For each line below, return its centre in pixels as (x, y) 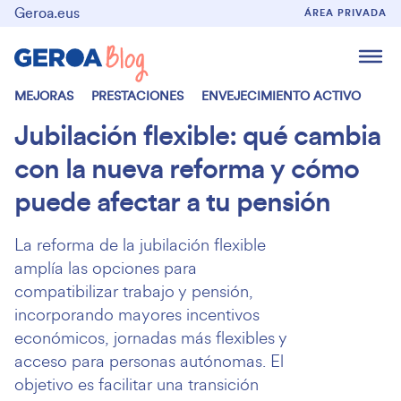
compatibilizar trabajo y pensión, (134, 291)
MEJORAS (44, 96)
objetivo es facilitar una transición (137, 384)
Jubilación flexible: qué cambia (197, 136)
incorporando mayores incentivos (137, 315)
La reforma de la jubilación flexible (140, 245)
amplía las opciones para (106, 268)
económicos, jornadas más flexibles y (151, 338)
